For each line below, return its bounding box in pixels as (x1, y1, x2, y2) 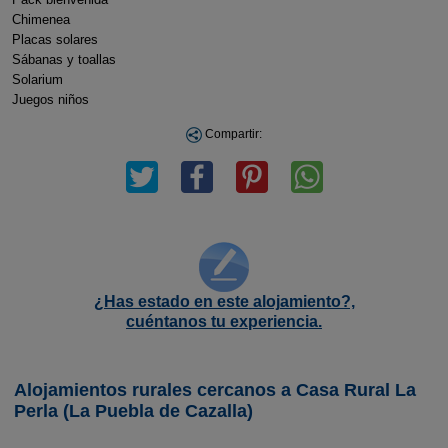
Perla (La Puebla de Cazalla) (14, 401, 253, 421)
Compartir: (202, 127, 262, 141)
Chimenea (11, 12, 86, 27)
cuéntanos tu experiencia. (126, 313, 322, 330)
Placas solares (11, 32, 98, 47)
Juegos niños (11, 92, 89, 107)
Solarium (11, 72, 79, 87)
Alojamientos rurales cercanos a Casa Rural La (14, 380, 416, 400)
